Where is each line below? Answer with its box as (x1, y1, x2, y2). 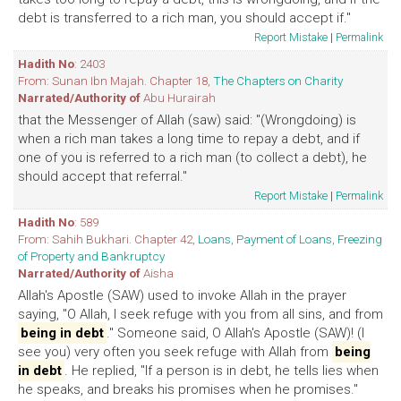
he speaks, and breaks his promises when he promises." (18, 381, 358, 397)
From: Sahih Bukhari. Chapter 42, (18, 232, 198, 246)
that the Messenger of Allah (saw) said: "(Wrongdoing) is (18, 112, 356, 128)
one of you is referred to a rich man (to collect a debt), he (18, 149, 367, 166)
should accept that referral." (18, 168, 187, 184)
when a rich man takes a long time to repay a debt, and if (18, 131, 360, 147)
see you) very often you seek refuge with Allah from (18, 344, 332, 360)
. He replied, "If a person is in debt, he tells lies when (64, 363, 379, 379)
